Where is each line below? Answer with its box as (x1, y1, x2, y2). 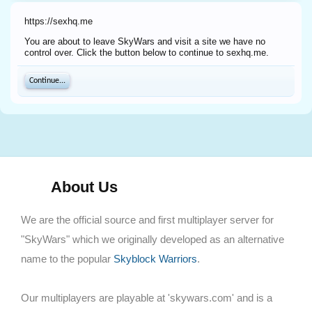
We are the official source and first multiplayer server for (21, 214, 274, 226)
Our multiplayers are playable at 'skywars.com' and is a (21, 292, 272, 304)
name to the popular (21, 253, 114, 265)
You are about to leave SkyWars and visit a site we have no (24, 36, 265, 47)
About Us (47, 178, 118, 196)
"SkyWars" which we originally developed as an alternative (21, 233, 284, 245)
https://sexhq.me (24, 16, 93, 26)
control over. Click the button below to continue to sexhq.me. (24, 47, 269, 58)
